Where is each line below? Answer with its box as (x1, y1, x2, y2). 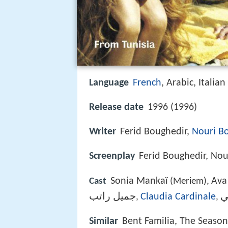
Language (89, 78, 129, 88)
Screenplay (89, 151, 135, 162)
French (133, 78, 161, 88)
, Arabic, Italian (161, 78, 225, 88)
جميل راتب (89, 191, 136, 202)
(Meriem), (168, 176, 211, 186)
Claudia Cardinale (140, 191, 216, 202)
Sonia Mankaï (110, 176, 168, 186)
